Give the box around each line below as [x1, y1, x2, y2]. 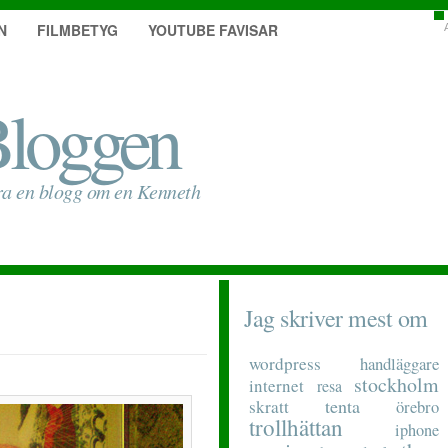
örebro [396, 396, 439, 418]
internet [249, 374, 304, 397]
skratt [249, 395, 289, 418]
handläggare [360, 352, 439, 375]
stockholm [354, 371, 439, 398]
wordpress [249, 352, 321, 375]
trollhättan [249, 412, 343, 442]
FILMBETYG [37, 20, 118, 40]
